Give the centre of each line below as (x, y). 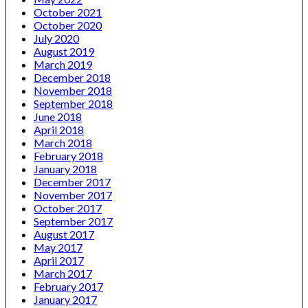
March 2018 (63, 143)
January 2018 (65, 169)
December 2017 (72, 182)
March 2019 (63, 65)
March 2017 (63, 274)
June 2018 (58, 117)
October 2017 (68, 208)
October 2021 (68, 12)
